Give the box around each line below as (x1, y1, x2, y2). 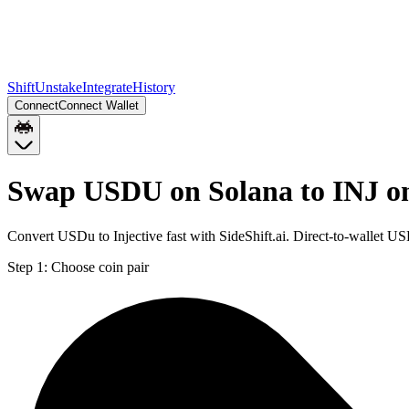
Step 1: (7, 258, 47, 275)
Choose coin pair (51, 258, 149, 275)
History (132, 79, 175, 95)
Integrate (82, 79, 132, 95)
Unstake (35, 79, 82, 95)
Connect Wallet (58, 99, 139, 112)
